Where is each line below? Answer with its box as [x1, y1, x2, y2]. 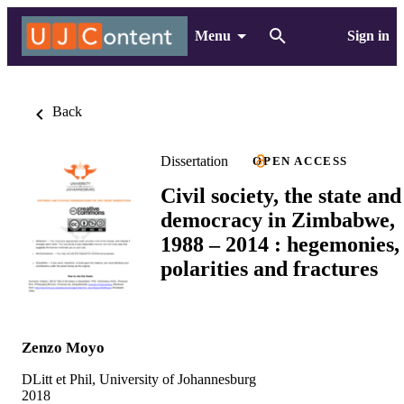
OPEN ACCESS [252, 154, 348, 168]
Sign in [346, 28, 390, 43]
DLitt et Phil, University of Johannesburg [22, 372, 256, 388]
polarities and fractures [161, 256, 378, 280]
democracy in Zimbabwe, [161, 207, 395, 232]
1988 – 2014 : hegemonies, [161, 232, 399, 256]
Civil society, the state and [161, 183, 401, 207]
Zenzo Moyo [22, 339, 105, 357]
